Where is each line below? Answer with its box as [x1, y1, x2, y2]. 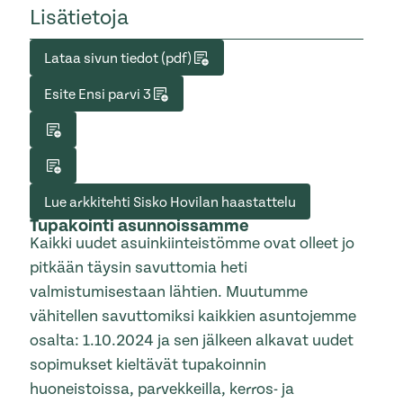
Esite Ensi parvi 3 [44, 85, 152, 103]
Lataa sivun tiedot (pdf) [44, 49, 193, 67]
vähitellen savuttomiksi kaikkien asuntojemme [30, 307, 357, 327]
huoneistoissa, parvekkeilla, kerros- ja [30, 380, 295, 399]
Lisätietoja [30, 5, 130, 31]
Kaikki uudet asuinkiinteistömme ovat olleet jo [30, 234, 355, 254]
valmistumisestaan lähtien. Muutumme [30, 282, 309, 302]
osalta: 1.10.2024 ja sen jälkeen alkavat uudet [30, 331, 354, 351]
